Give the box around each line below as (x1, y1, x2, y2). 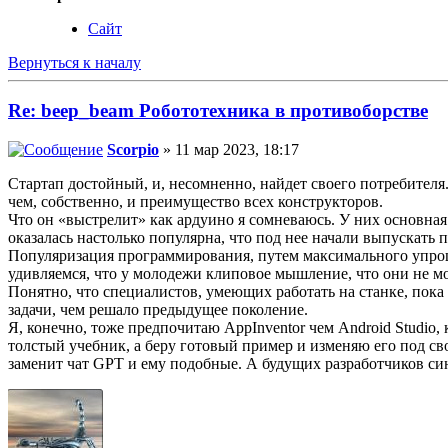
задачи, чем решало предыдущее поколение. (8, 301, 308, 319)
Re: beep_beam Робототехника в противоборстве (8, 100, 428, 122)
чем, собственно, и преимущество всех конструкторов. (8, 193, 383, 211)
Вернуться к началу (8, 53, 141, 71)
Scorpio (107, 141, 159, 159)
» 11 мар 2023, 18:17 (159, 141, 299, 159)
